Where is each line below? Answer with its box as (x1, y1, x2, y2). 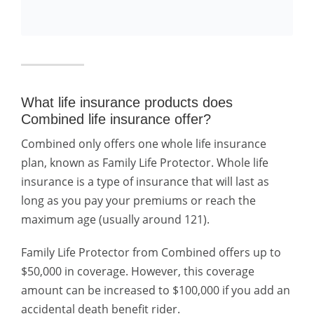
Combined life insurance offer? (21, 111, 211, 127)
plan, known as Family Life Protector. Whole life (21, 155, 268, 170)
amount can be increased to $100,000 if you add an (21, 282, 290, 298)
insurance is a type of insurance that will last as (21, 174, 269, 189)
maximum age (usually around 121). (21, 212, 210, 227)
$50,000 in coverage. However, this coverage (21, 264, 254, 279)
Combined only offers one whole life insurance (21, 136, 266, 151)
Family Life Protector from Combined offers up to (21, 245, 281, 260)
